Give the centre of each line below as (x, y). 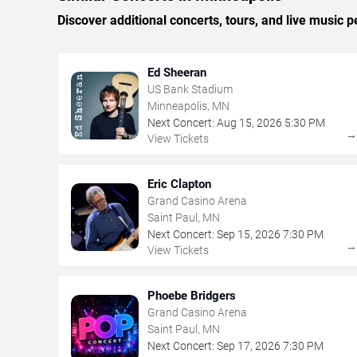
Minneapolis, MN (188, 106)
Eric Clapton (179, 184)
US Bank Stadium (190, 90)
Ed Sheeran (177, 73)
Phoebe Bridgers (192, 296)
